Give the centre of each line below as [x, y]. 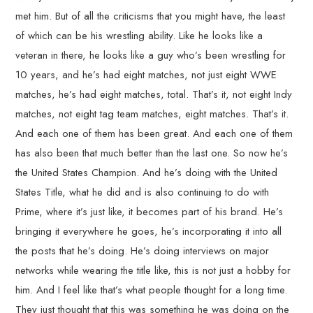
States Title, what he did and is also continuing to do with [143, 192]
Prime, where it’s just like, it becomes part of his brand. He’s [150, 212]
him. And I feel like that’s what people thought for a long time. [152, 290]
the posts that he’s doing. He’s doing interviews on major [143, 251]
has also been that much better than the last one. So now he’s [152, 153]
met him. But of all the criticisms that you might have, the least [151, 16]
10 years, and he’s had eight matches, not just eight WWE [146, 75]
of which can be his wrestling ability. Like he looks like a [139, 36]
